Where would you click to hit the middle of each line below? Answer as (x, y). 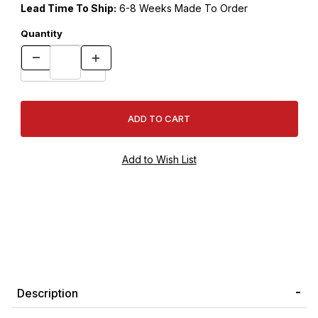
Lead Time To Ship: (68, 8)
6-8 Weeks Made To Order (182, 8)
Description (48, 294)
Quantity (41, 33)
